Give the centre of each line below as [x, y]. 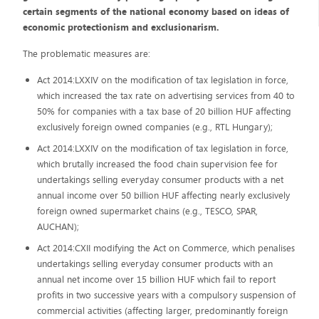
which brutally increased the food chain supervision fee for [157, 164]
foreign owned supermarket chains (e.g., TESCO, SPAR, [147, 211]
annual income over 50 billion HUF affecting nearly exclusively [163, 195]
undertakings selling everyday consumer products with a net [160, 180]
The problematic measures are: [87, 54]
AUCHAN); [58, 227]
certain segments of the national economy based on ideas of [156, 12]
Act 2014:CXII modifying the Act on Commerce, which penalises [166, 248]
